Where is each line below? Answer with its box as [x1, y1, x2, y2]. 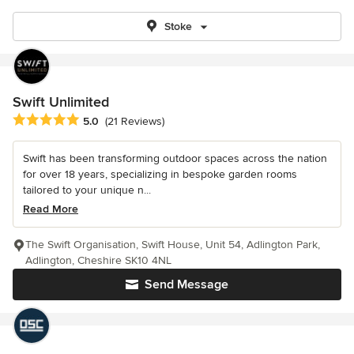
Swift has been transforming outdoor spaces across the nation [23, 152, 327, 166]
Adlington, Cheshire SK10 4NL [25, 254, 171, 268]
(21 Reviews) [105, 115, 164, 129]
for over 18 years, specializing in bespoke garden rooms [23, 168, 297, 182]
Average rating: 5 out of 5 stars [12, 112, 181, 129]
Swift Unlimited [13, 93, 109, 111]
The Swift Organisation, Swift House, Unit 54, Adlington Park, [25, 238, 320, 252]
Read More [23, 202, 78, 217]
